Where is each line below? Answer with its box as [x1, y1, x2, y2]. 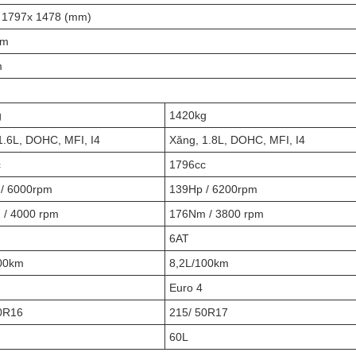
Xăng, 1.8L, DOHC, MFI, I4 [169, 133, 305, 146]
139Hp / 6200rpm [169, 183, 257, 195]
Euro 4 [169, 281, 203, 294]
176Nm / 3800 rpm [169, 207, 264, 220]
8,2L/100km [169, 257, 229, 269]
